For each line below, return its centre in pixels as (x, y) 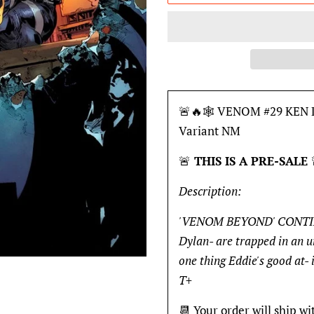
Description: (210, 191)
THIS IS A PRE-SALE (251, 161)
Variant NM (210, 131)
